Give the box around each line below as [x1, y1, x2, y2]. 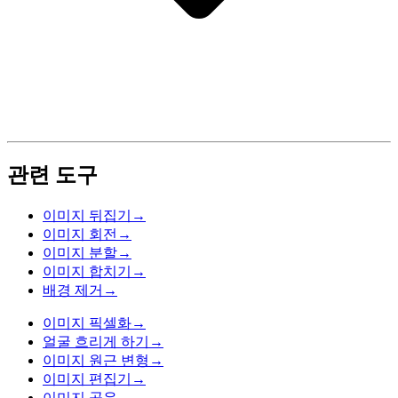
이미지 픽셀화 [43, 314, 131, 330]
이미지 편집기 [43, 370, 131, 386]
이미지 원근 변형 [43, 352, 149, 368]
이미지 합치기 [43, 263, 131, 279]
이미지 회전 [43, 226, 117, 242]
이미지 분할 [43, 244, 117, 260]
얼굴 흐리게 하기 [43, 333, 149, 349]
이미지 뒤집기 [43, 207, 131, 223]
